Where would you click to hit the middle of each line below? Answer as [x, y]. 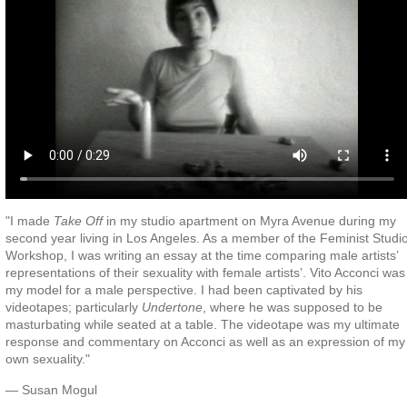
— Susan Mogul [51, 390]
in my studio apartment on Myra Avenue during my [249, 221]
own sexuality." [47, 359]
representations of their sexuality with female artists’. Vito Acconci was [205, 273]
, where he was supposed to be [292, 308]
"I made [29, 221]
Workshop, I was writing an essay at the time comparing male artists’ [201, 256]
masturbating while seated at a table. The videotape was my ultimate [202, 325]
